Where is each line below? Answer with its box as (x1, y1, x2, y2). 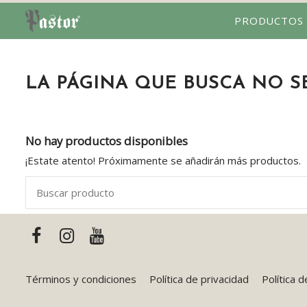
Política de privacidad (149, 271, 249, 286)
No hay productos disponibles (25, 133, 188, 149)
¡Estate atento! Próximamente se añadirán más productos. (25, 153, 301, 167)
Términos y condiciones (25, 271, 136, 286)
